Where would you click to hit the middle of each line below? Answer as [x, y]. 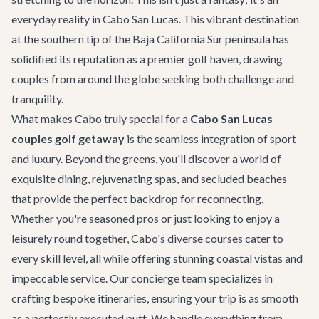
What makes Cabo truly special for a [101, 119]
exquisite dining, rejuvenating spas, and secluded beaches [149, 178]
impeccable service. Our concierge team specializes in [142, 278]
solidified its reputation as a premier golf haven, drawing [147, 59]
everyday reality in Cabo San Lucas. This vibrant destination [155, 19]
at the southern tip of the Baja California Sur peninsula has [150, 39]
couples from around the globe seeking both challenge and [153, 79]
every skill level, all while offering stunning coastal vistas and [157, 258]
